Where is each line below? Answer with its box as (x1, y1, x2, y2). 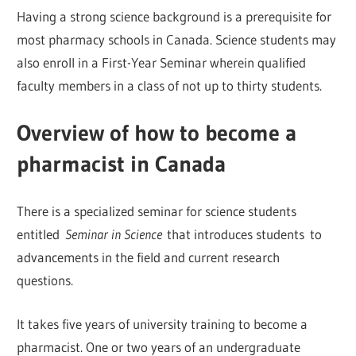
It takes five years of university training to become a (17, 315, 308, 332)
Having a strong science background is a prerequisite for (17, 8, 332, 25)
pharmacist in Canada (17, 149, 226, 177)
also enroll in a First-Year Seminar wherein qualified (17, 54, 307, 72)
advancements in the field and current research (17, 249, 281, 266)
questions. (17, 272, 74, 289)
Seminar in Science (65, 226, 168, 243)
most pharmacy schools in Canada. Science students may (17, 31, 337, 48)
